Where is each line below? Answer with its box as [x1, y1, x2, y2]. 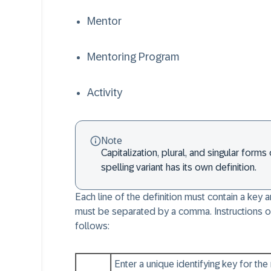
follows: [75, 221, 109, 231]
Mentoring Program [87, 51, 180, 63]
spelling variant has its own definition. [101, 162, 256, 172]
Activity [87, 87, 122, 99]
